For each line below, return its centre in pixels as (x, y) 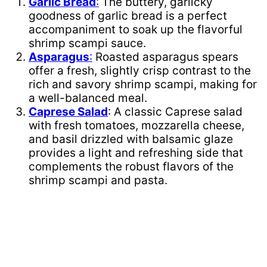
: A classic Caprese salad (175, 111)
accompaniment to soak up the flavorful (136, 29)
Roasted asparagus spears (165, 57)
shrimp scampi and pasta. (98, 180)
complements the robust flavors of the (131, 166)
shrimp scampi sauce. (87, 43)
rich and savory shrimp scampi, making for (143, 84)
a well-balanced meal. (88, 98)
